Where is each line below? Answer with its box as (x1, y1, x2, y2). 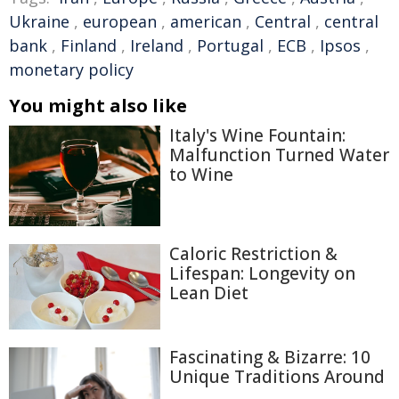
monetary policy (9, 59, 134, 80)
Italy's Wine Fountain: (169, 124, 346, 147)
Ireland (130, 35, 183, 56)
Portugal (197, 35, 264, 56)
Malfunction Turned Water (169, 143, 389, 167)
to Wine (169, 163, 233, 186)
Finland (61, 35, 117, 56)
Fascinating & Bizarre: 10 (169, 346, 370, 370)
